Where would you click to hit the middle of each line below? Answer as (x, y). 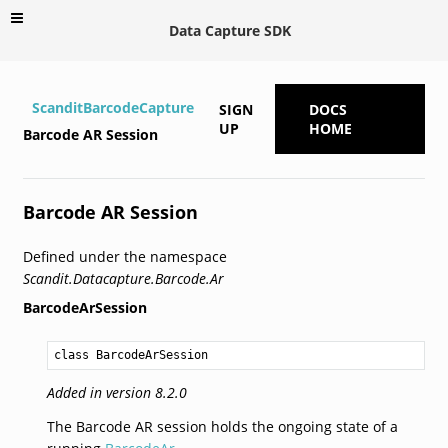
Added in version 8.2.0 (116, 392)
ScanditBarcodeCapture (112, 107)
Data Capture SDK (230, 30)
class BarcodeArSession (130, 354)
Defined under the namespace (124, 256)
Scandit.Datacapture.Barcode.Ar (123, 278)
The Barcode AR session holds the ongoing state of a (222, 426)
